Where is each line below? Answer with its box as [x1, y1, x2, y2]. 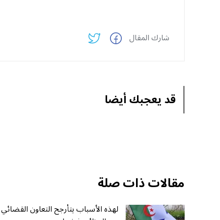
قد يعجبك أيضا [105, 88, 176, 111]
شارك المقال [129, 29, 169, 46]
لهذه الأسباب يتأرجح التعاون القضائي [1, 201, 118, 218]
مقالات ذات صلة [98, 171, 185, 196]
